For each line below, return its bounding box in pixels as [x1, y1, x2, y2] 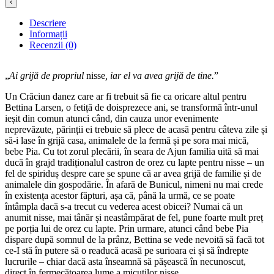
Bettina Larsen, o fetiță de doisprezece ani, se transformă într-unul [5, 102, 257, 113]
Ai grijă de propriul [9, 70, 86, 81]
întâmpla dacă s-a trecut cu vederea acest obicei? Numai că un [5, 201, 243, 212]
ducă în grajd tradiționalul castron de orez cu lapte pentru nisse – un [5, 157, 264, 168]
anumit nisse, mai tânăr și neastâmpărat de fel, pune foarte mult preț [5, 212, 263, 223]
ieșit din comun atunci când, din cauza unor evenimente [5, 113, 218, 124]
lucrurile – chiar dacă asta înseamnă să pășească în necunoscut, [5, 256, 246, 267]
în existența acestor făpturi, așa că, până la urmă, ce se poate [5, 190, 235, 201]
